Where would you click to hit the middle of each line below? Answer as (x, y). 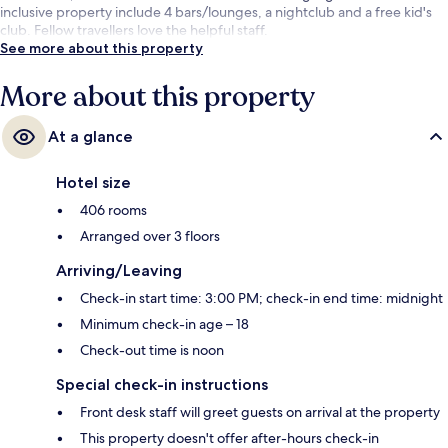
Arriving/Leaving (119, 270)
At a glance (90, 136)
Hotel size (93, 182)
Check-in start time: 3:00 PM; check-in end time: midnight (261, 297)
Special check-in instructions (162, 384)
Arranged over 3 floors (150, 235)
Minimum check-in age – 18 (164, 323)
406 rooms (113, 209)
